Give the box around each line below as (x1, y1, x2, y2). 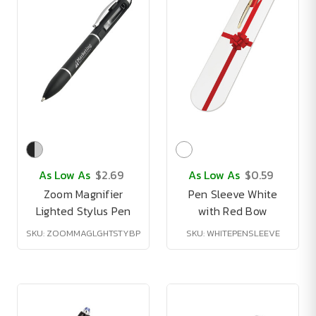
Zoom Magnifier (43, 186, 123, 202)
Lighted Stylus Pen (35, 202, 131, 219)
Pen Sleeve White (188, 186, 278, 202)
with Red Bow (198, 202, 267, 219)
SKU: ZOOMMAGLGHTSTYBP (26, 226, 140, 240)
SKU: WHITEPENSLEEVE (186, 226, 280, 240)
